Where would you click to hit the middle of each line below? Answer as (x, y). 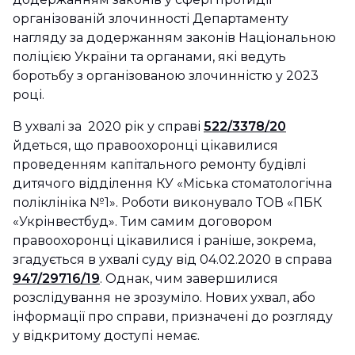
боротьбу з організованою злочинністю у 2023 (166, 76)
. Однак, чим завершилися (189, 279)
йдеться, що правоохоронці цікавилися (145, 146)
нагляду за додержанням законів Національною (174, 38)
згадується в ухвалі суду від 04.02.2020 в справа (172, 260)
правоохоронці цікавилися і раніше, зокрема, (164, 241)
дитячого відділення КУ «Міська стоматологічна (172, 184)
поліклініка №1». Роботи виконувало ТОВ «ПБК (167, 203)
